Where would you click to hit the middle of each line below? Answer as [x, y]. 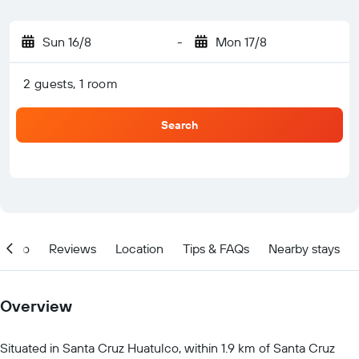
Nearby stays [304, 248]
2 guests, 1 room [71, 83]
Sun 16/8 [67, 42]
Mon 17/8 [241, 42]
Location [139, 248]
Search [179, 125]
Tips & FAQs [216, 248]
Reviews [73, 248]
